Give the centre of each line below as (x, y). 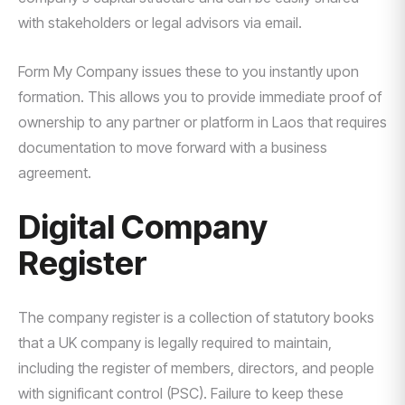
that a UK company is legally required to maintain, (175, 343)
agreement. (55, 173)
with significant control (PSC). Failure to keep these (181, 393)
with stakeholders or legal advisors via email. (160, 23)
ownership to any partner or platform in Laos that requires (202, 122)
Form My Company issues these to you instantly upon (188, 71)
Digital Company (143, 227)
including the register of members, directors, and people (196, 368)
